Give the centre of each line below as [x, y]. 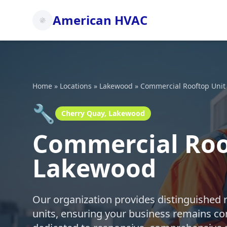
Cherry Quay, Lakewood [103, 113]
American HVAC [100, 20]
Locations [76, 86]
